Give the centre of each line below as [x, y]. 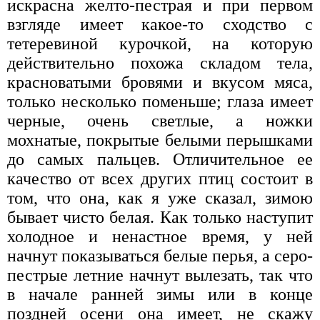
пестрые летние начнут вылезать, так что [160, 275]
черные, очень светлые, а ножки [160, 120]
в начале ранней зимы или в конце [160, 294]
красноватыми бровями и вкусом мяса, [160, 82]
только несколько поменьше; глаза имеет [160, 101]
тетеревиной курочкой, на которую [160, 43]
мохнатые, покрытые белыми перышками [160, 140]
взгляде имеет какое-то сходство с [160, 24]
